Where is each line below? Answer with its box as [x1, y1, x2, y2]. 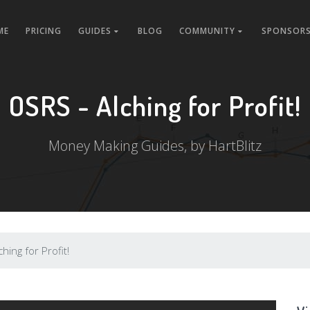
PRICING [26, 25, 62, 37]
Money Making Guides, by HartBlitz [48, 136, 262, 155]
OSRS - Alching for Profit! [9, 88, 301, 122]
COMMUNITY [179, 25, 239, 37]
